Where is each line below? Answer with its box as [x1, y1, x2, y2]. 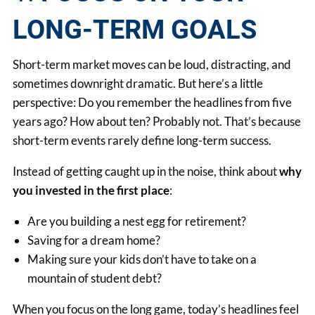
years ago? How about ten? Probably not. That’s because [13, 113, 302, 129]
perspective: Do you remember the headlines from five [13, 94, 292, 110]
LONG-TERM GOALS [13, 14, 257, 46]
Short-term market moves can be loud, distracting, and [13, 56, 292, 72]
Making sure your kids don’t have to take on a [27, 251, 257, 266]
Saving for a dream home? [27, 232, 161, 247]
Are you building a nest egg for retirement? [27, 213, 247, 229]
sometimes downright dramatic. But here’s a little [13, 75, 264, 91]
